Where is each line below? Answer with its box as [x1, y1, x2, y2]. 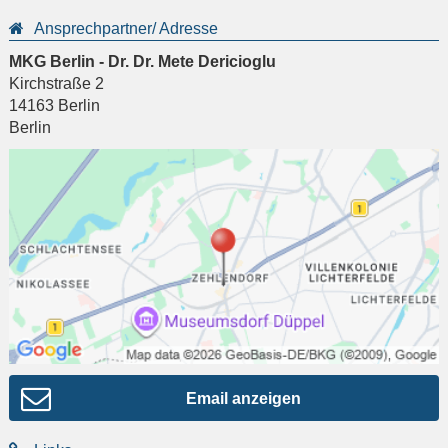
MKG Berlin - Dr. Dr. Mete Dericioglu [9, 52, 276, 70]
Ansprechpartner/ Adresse [34, 19, 218, 37]
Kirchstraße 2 [9, 74, 104, 92]
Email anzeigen [185, 389, 301, 407]
